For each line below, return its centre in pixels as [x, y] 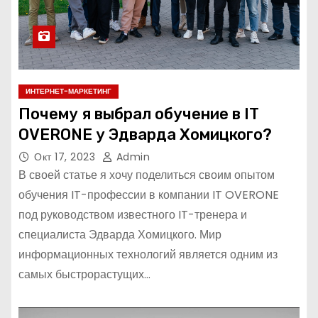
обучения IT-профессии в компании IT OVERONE [149, 195]
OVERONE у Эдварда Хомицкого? [145, 135]
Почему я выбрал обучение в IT [139, 114]
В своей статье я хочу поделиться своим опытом [147, 175]
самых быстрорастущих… [84, 275]
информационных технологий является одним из [148, 255]
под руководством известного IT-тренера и [133, 215]
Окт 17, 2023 [66, 157]
